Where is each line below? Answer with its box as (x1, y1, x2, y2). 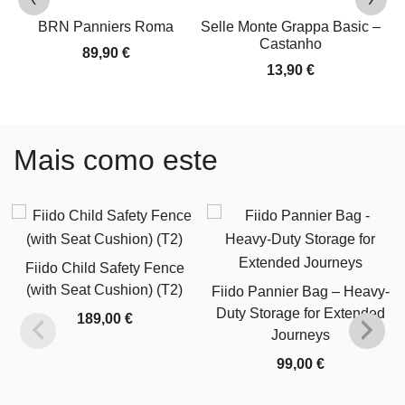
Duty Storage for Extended (215, 305, 385, 321)
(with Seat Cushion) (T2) (26, 281, 184, 297)
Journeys (270, 326, 330, 343)
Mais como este (14, 143, 218, 176)
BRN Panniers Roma (38, 18, 174, 34)
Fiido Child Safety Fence (24, 259, 184, 276)
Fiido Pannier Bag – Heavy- (211, 283, 390, 299)
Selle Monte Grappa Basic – (200, 18, 381, 34)
